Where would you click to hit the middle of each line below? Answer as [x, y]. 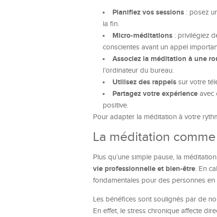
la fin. [111, 24]
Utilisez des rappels [144, 82]
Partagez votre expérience [155, 94]
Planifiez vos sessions [148, 12]
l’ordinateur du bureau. [138, 70]
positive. [116, 105]
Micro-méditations [142, 36]
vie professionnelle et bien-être [144, 169]
